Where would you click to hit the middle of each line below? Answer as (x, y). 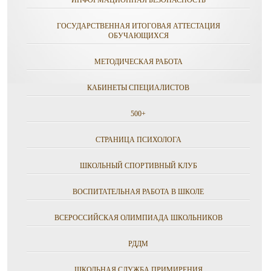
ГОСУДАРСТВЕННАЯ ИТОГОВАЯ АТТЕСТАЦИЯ (138, 26)
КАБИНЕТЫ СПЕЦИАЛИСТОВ (138, 88)
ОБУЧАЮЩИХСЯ (138, 36)
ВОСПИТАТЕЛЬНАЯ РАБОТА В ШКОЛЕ (138, 192)
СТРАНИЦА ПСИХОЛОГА (138, 140)
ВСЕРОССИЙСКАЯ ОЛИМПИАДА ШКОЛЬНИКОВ (138, 218)
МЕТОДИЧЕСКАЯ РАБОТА (138, 62)
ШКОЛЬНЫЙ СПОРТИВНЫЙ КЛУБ (138, 166)
